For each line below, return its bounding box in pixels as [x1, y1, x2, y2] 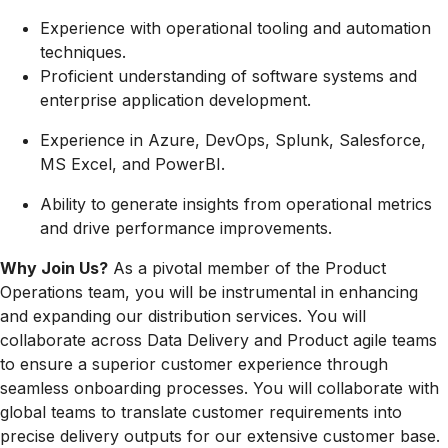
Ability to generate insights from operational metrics [40, 194, 432, 215]
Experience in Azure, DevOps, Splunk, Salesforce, [40, 130, 426, 151]
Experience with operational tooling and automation [40, 18, 431, 39]
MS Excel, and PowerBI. [40, 154, 225, 175]
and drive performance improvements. [40, 218, 332, 239]
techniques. [40, 42, 126, 63]
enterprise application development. [40, 90, 311, 111]
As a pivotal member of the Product [108, 258, 386, 279]
